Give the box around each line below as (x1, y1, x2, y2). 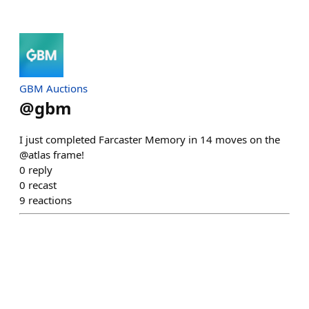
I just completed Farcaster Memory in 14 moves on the (19, 132, 280, 146)
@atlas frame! (19, 148, 84, 161)
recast (28, 178, 57, 192)
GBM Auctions (19, 81, 88, 95)
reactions (28, 193, 72, 207)
